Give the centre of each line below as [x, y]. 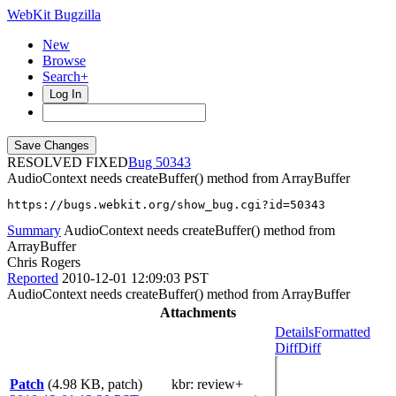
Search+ [65, 76]
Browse [64, 61]
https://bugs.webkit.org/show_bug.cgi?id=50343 [166, 205]
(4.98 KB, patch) [95, 384]
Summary [34, 230]
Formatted [342, 332]
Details [294, 332]
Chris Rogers [44, 262]
